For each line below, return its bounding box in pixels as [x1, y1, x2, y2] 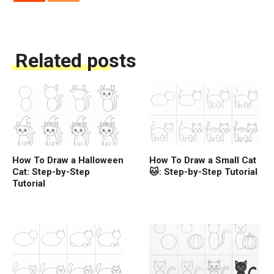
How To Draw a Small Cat [149, 154, 256, 166]
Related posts [15, 48, 136, 72]
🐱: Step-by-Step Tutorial [149, 166, 257, 177]
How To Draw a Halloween [12, 154, 124, 166]
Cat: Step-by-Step [12, 166, 90, 177]
